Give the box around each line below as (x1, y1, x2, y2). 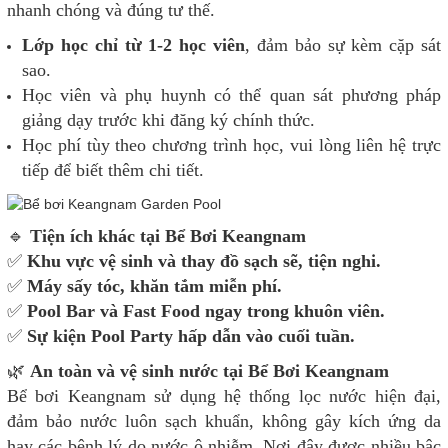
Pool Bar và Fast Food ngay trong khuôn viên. (27, 301, 385, 322)
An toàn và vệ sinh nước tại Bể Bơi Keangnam (30, 361, 389, 382)
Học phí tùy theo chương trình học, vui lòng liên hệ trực (22, 134, 441, 155)
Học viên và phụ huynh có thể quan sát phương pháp (22, 84, 441, 105)
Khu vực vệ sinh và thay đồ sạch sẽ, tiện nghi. (27, 251, 381, 272)
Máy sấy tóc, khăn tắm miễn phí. (27, 276, 282, 297)
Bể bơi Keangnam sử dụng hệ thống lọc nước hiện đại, (7, 386, 441, 407)
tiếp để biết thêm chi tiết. (22, 159, 204, 180)
